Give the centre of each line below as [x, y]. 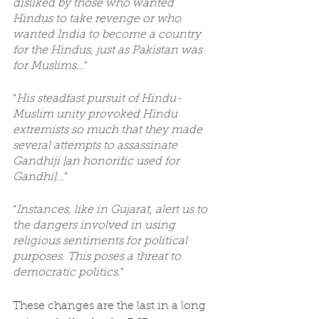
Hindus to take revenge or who [98, 19]
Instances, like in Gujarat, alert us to [113, 210]
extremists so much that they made [109, 130]
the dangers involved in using [95, 226]
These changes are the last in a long [111, 306]
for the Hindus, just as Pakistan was [109, 51]
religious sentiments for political [101, 241]
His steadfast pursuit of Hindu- [99, 99]
